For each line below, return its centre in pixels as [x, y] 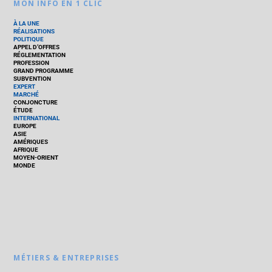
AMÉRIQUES [31, 142]
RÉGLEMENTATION [40, 55]
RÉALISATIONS [34, 32]
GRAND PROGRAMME [44, 71]
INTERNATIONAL [37, 118]
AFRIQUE [26, 150]
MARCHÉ [26, 95]
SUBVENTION [32, 79]
